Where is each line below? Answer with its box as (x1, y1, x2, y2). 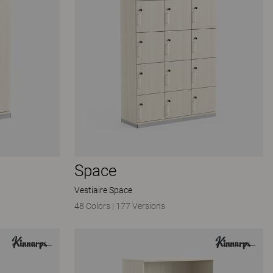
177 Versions (116, 200, 165, 211)
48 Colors (74, 200, 112, 211)
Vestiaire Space (74, 185, 132, 195)
